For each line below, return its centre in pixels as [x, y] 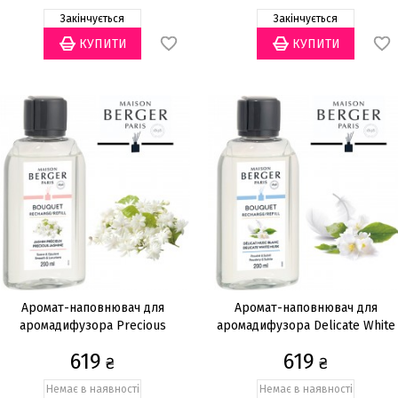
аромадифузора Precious [92, 326]
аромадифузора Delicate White [306, 326]
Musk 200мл [306, 343]
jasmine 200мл [92, 343]
